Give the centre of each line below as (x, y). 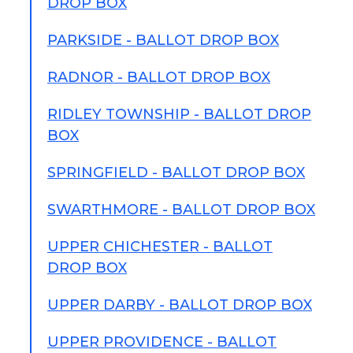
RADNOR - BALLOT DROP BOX (159, 77)
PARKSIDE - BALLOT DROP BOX (163, 40)
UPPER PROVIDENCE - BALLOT (162, 342)
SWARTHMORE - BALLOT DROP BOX (181, 210)
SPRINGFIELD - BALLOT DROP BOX (176, 173)
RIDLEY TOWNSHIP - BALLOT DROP (179, 114)
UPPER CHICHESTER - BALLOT (160, 247)
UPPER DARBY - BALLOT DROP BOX (180, 305)
